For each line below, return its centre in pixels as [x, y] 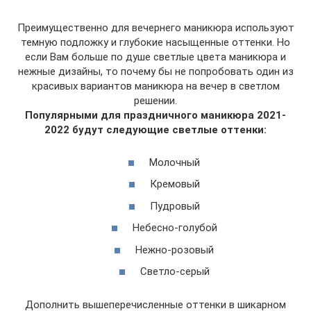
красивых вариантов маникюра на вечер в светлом [155, 86]
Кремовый [175, 184]
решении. [155, 101]
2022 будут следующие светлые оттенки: [155, 130]
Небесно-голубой [175, 228]
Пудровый [175, 206]
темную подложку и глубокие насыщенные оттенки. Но [155, 42]
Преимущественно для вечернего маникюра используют [155, 28]
